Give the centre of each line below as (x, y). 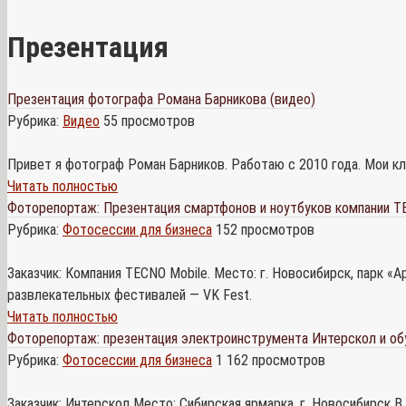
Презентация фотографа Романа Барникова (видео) (161, 99)
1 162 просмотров (269, 360)
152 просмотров (263, 229)
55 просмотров (147, 121)
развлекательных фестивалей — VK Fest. (130, 295)
